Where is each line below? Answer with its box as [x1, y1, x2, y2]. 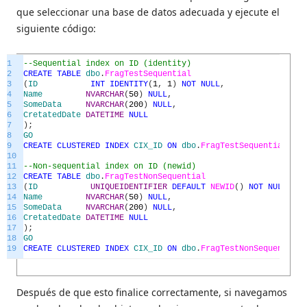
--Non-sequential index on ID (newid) [23, 162, 196, 172]
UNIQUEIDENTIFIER [90, 182, 167, 193]
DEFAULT [172, 182, 206, 193]
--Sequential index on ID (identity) [23, 59, 191, 69]
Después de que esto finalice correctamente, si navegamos [16, 286, 287, 299]
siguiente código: [16, 22, 96, 36]
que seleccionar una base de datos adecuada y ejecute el [16, 5, 280, 19]
